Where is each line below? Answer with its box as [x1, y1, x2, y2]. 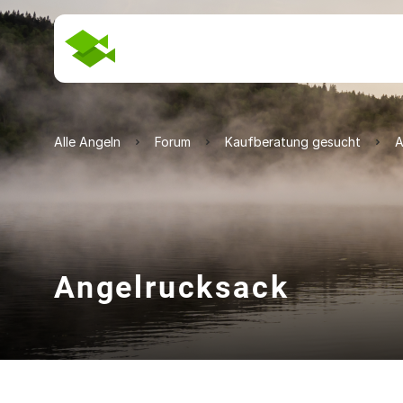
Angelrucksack [54, 269, 290, 305]
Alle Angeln [54, 134, 121, 149]
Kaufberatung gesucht [225, 134, 361, 149]
